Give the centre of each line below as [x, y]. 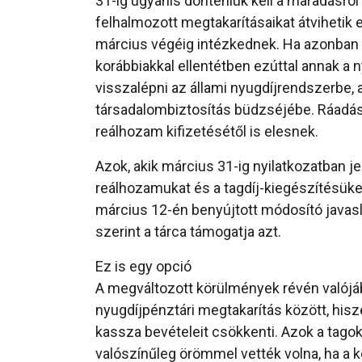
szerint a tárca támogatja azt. [188, 232]
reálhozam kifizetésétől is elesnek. [207, 132]
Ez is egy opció [143, 267]
